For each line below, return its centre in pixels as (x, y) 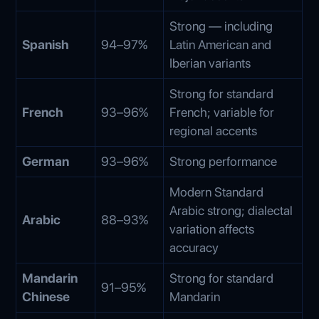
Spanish (46, 44)
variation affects (212, 229)
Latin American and (221, 44)
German (46, 161)
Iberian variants (210, 63)
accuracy (194, 247)
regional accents (214, 130)
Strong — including (221, 26)
